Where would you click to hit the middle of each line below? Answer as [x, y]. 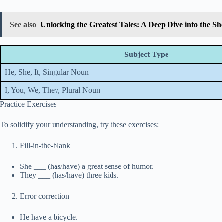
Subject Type [146, 54]
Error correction [45, 196]
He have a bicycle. [49, 217]
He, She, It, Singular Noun [47, 72]
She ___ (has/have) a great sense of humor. [87, 166]
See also [23, 25]
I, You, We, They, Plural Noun [53, 90]
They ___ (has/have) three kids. [69, 175]
